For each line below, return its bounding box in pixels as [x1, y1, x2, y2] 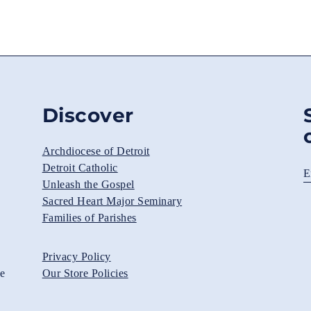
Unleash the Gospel [42, 178, 135, 190]
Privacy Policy [42, 251, 111, 262]
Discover [42, 103, 134, 127]
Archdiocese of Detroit [42, 145, 150, 157]
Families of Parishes [42, 212, 137, 224]
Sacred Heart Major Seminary [42, 195, 183, 207]
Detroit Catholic [42, 162, 118, 174]
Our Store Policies [42, 267, 128, 279]
